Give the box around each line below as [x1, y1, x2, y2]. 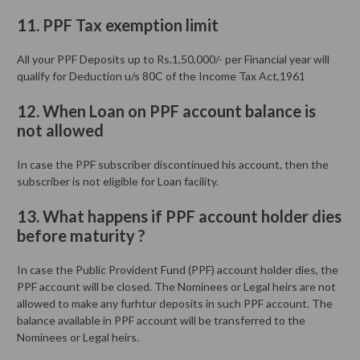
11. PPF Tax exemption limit [17, 14, 219, 35]
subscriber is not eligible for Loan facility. [17, 174, 219, 188]
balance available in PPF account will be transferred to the [17, 313, 305, 327]
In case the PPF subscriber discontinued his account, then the [17, 157, 329, 171]
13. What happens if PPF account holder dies [17, 206, 342, 226]
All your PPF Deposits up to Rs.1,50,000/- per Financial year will [17, 51, 329, 66]
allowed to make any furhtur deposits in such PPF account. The [17, 296, 333, 310]
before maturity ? [17, 225, 145, 245]
